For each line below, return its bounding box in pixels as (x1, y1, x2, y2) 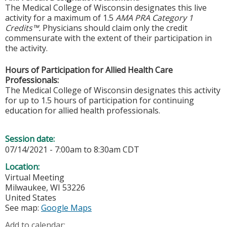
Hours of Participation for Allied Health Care (5, 64, 173, 75)
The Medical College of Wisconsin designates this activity (5, 84, 220, 96)
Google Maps (41, 202, 92, 214)
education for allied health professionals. (5, 104, 164, 116)
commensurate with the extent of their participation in (5, 32, 212, 44)
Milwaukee (5, 182, 46, 194)
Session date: (5, 133, 57, 145)
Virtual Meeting (5, 172, 64, 183)
